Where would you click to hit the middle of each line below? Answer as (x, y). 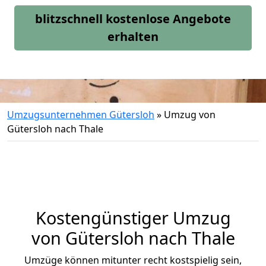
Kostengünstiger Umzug (133, 218)
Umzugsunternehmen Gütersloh (81, 115)
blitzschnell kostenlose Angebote (133, 19)
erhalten (133, 37)
